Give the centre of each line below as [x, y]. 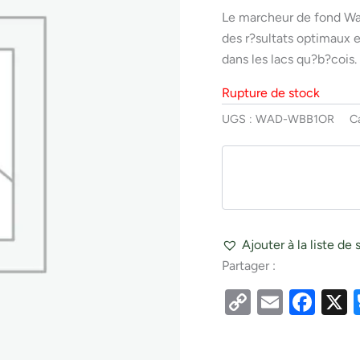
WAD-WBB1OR [295, 119]
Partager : [249, 266]
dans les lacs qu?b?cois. [290, 59]
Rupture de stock [271, 92]
